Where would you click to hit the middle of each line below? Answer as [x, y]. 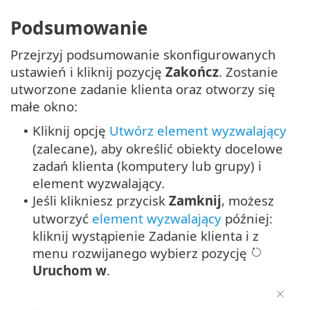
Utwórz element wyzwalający [198, 131]
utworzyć [62, 219]
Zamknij [195, 201]
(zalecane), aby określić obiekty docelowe [158, 149]
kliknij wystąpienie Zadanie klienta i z [146, 236]
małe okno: [44, 107]
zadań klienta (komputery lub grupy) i [147, 166]
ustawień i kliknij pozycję [88, 72]
